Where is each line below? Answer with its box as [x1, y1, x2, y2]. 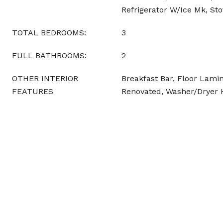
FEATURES [12, 87, 53, 96]
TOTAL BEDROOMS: [12, 28, 86, 37]
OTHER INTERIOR [12, 74, 78, 83]
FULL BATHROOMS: [12, 51, 87, 60]
